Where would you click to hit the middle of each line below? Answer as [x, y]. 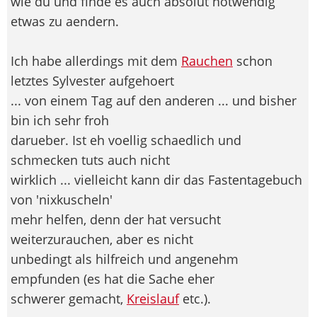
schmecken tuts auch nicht [90, 160]
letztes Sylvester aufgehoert [92, 81]
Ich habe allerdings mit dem [96, 61]
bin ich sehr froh [60, 121]
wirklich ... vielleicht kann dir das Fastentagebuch [156, 180]
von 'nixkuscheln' [62, 200]
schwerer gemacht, [69, 299]
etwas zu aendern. [65, 22]
